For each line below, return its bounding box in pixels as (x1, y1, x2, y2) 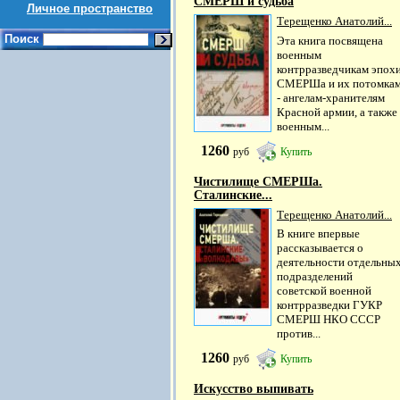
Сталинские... (194, 187, 272, 202)
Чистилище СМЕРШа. (194, 174, 322, 188)
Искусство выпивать (194, 382, 313, 396)
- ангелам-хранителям (277, 90, 385, 104)
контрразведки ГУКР (277, 297, 382, 312)
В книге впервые (277, 226, 360, 240)
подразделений (277, 269, 353, 283)
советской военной (277, 283, 371, 297)
